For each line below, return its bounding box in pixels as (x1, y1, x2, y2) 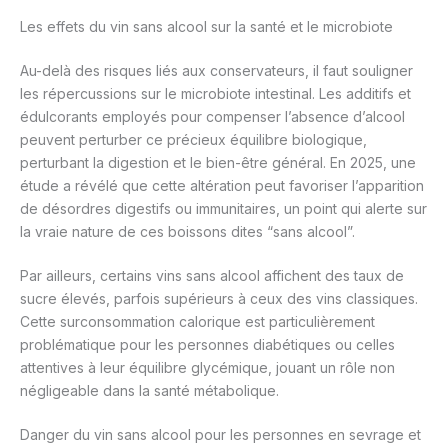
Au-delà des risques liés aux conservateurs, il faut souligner (20, 62, 413, 80)
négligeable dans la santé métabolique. (20, 382, 279, 400)
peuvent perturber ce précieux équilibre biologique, (20, 131, 367, 149)
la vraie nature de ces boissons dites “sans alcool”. (20, 223, 355, 241)
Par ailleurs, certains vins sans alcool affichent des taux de (20, 267, 404, 285)
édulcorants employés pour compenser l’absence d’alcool (20, 108, 405, 126)
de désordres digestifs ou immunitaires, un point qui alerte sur (20, 200, 427, 218)
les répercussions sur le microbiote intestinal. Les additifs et (20, 85, 411, 103)
